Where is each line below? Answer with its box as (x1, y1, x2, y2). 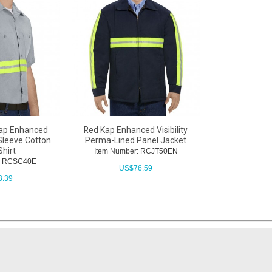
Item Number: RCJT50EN (93, 146, 178, 155)
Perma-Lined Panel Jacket (85, 135, 187, 145)
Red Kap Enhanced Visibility (84, 124, 188, 135)
